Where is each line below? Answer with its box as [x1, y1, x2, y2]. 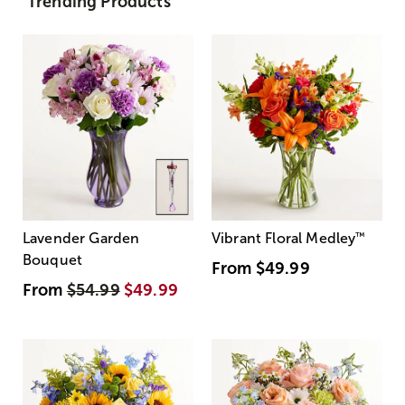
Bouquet [23, 252, 83, 268]
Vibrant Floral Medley [212, 231, 356, 247]
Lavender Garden [23, 231, 140, 247]
